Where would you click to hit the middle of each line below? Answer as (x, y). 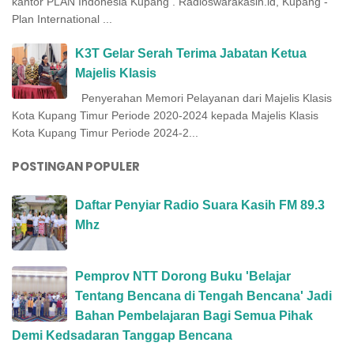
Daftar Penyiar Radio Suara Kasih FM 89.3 (200, 205)
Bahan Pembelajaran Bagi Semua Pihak (194, 315)
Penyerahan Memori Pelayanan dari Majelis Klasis (203, 98)
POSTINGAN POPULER (76, 166)
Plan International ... (62, 19)
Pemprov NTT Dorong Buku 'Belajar (183, 276)
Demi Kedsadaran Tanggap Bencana (122, 335)
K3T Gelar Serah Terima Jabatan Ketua (191, 53)
